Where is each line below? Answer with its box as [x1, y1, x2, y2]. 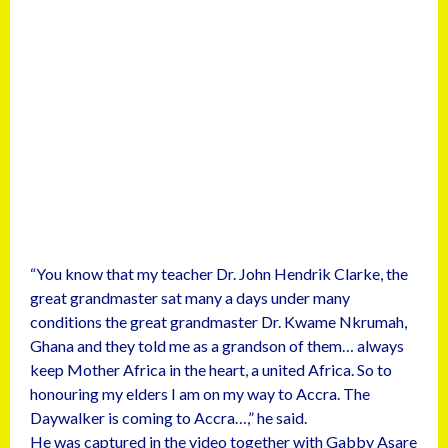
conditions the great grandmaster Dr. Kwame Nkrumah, [30, 312, 407, 332]
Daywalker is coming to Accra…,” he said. [30, 408, 307, 428]
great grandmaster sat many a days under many [30, 288, 350, 308]
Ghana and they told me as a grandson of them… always [30, 336, 404, 356]
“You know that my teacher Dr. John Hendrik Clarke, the [30, 264, 408, 284]
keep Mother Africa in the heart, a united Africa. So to [30, 360, 392, 380]
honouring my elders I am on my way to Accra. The [30, 384, 370, 404]
